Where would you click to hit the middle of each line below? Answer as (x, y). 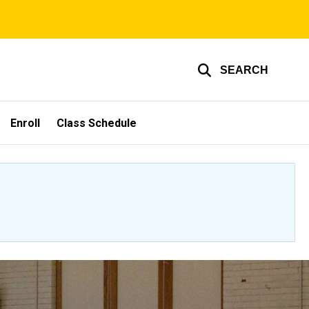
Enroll (25, 123)
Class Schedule (97, 123)
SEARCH (244, 70)
